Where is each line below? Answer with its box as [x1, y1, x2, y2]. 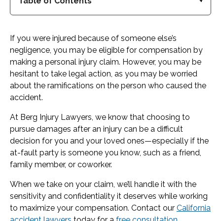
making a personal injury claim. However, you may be [10, 57, 201, 67]
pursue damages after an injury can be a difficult [10, 124, 183, 134]
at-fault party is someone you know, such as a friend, [10, 148, 201, 157]
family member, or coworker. [10, 160, 112, 169]
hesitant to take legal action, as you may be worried [10, 69, 197, 78]
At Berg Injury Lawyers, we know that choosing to [10, 112, 190, 122]
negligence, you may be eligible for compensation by [10, 45, 203, 55]
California [177, 203, 211, 213]
